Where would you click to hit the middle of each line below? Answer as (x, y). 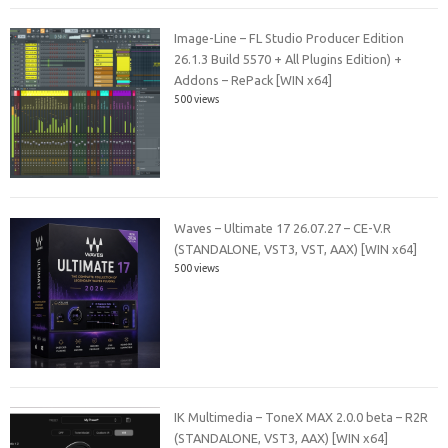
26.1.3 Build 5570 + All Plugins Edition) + (288, 59)
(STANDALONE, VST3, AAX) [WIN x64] (281, 438)
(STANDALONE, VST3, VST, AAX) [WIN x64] (296, 248)
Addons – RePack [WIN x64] (253, 80)
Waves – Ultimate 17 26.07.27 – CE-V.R (283, 227)
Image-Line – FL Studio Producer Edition (289, 38)
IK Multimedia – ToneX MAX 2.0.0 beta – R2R (301, 417)
